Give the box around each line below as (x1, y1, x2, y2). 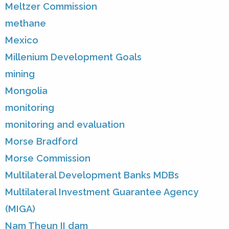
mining (5, 68, 35, 80)
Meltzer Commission (5, 1, 97, 12)
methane (5, 18, 46, 29)
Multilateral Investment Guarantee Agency (5, 187, 198, 198)
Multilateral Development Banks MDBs (5, 170, 179, 181)
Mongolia (5, 85, 48, 97)
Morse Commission (5, 153, 90, 164)
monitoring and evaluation (5, 119, 125, 130)
